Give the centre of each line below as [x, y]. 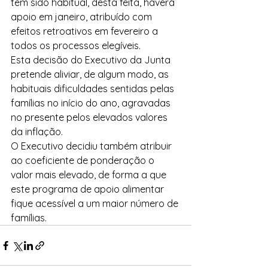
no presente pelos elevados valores [90, 117]
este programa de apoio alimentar [89, 189]
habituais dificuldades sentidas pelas [94, 89]
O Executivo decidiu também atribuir [92, 146]
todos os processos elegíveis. [76, 45]
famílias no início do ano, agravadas [92, 103]
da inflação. [37, 132]
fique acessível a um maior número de [96, 203]
